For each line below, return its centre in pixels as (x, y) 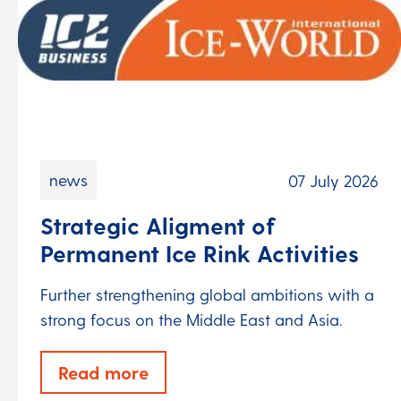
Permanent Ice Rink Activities (200, 252)
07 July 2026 (333, 181)
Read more (103, 373)
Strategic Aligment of (158, 225)
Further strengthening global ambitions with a (207, 294)
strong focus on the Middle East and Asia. (191, 320)
